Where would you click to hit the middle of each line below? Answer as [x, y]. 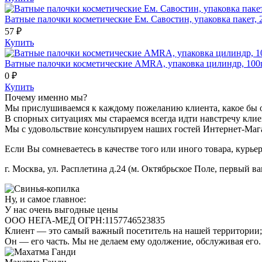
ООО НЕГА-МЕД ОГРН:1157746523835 [85, 220]
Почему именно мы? [46, 97]
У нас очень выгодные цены [61, 209]
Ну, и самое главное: [45, 199]
